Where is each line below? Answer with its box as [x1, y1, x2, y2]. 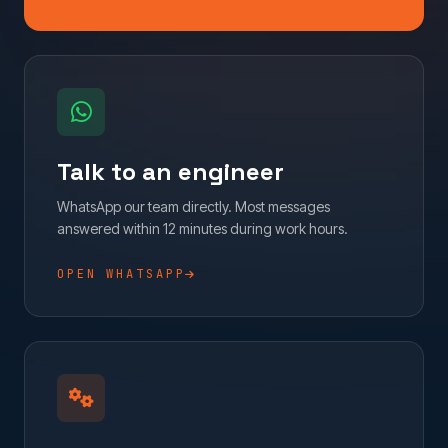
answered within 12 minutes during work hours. [57, 219, 348, 237]
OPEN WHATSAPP [57, 265, 186, 282]
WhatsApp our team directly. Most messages [57, 197, 330, 215]
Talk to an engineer [57, 155, 284, 187]
